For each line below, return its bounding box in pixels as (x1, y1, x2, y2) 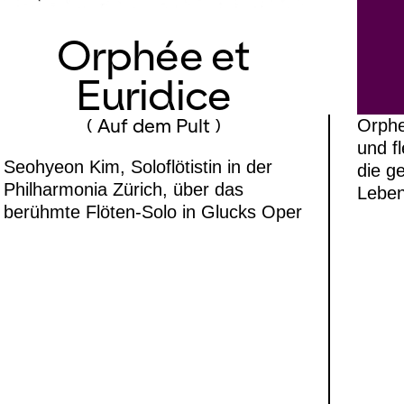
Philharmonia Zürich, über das (4, 179, 243, 199)
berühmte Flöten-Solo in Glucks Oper (4, 201, 302, 222)
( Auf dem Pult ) (86, 115, 221, 136)
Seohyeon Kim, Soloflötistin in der (4, 156, 272, 177)
